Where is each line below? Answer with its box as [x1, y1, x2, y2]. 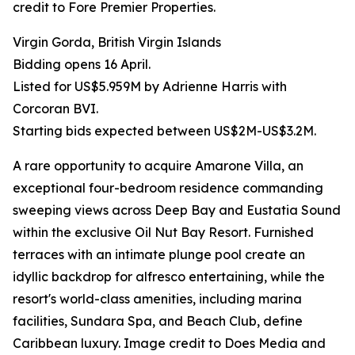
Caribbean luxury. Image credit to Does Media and [13, 335, 326, 352]
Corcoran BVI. [13, 101, 98, 117]
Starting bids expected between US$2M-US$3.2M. [13, 123, 316, 139]
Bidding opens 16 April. [13, 56, 151, 73]
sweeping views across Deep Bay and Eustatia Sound [13, 202, 341, 219]
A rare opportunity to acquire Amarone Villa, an [13, 158, 303, 174]
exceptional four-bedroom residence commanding [13, 180, 323, 197]
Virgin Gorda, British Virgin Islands [13, 34, 221, 51]
